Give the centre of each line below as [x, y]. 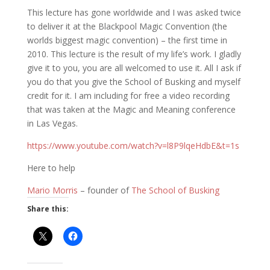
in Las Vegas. [52, 123]
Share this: [48, 209]
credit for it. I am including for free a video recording [128, 95]
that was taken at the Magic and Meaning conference [131, 109]
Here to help [51, 168]
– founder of [104, 190]
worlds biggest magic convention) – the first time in [127, 40]
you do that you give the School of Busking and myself [133, 81]
